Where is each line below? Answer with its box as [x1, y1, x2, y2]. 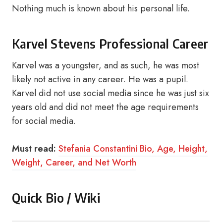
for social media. [12, 114, 76, 127]
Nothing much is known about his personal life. [12, 2, 190, 15]
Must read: [12, 142, 56, 155]
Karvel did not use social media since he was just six [12, 87, 209, 100]
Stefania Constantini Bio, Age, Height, [58, 142, 208, 155]
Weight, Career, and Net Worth [12, 156, 136, 169]
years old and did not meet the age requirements [12, 101, 199, 113]
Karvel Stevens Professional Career [12, 36, 209, 52]
